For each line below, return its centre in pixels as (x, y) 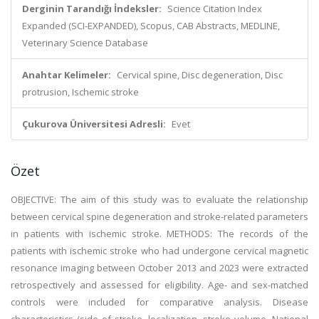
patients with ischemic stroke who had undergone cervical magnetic (159, 251)
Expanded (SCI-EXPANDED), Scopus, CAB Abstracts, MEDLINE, (151, 26)
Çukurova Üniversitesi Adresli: (94, 124)
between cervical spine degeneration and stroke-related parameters (159, 216)
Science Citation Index (215, 9)
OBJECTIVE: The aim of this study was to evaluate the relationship (159, 199)
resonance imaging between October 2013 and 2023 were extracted (159, 268)
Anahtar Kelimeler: (67, 75)
